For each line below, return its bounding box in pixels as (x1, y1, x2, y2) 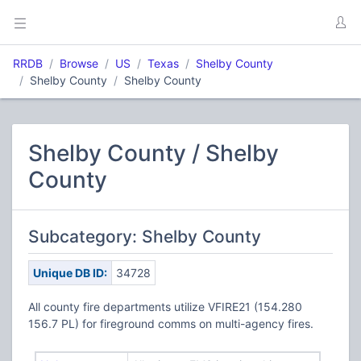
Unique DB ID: (32, 266, 107, 280)
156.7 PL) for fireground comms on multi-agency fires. (28, 317, 313, 330)
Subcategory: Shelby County (28, 226, 261, 247)
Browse (60, 56, 98, 70)
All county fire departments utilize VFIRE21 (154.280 (28, 300, 302, 313)
